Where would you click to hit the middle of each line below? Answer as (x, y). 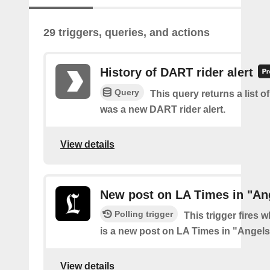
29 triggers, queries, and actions (127, 33)
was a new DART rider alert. (163, 110)
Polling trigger (144, 214)
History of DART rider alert (177, 72)
